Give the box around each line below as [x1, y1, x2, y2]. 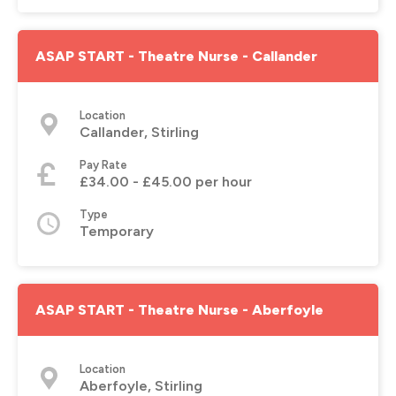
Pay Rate [80, 157, 127, 171]
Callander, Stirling [80, 123, 199, 141]
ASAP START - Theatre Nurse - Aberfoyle [35, 301, 324, 318]
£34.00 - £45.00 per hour [80, 172, 252, 190]
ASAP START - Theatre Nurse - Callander [35, 47, 317, 65]
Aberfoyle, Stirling [80, 377, 202, 394]
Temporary [80, 222, 154, 240]
